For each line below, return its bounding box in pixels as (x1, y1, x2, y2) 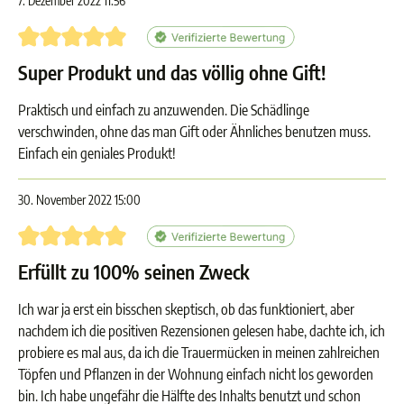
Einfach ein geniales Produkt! (18, 144, 176, 162)
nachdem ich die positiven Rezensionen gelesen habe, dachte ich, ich (18, 322, 385, 340)
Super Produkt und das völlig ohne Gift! (18, 60, 326, 85)
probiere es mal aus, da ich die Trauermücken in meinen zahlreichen (18, 344, 380, 362)
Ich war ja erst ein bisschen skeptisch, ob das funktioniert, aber (18, 300, 354, 318)
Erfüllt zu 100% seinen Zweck (18, 260, 250, 284)
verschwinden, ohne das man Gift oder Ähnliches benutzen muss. (18, 123, 371, 141)
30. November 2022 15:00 (18, 192, 141, 207)
